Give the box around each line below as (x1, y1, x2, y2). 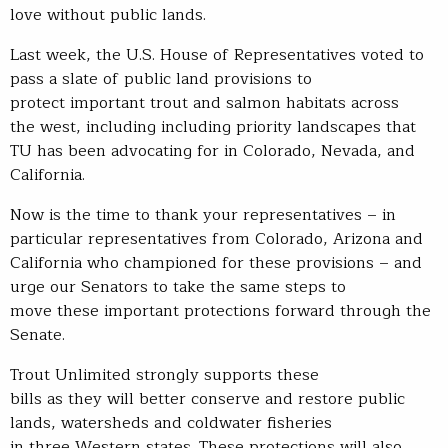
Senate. (10, 322, 75, 349)
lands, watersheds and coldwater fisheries (10, 410, 332, 437)
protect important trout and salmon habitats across (10, 90, 399, 117)
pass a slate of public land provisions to (10, 66, 312, 93)
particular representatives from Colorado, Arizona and (10, 226, 423, 253)
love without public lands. (10, 2, 216, 29)
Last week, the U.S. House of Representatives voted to (10, 42, 424, 69)
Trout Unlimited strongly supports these (10, 362, 319, 389)
